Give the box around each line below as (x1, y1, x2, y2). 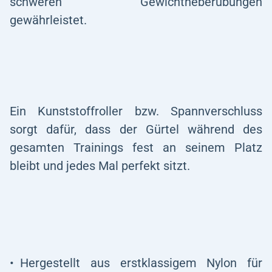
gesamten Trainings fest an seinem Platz (10, 140, 262, 155)
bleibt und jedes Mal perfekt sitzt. (10, 158, 190, 173)
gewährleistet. (10, 13, 87, 27)
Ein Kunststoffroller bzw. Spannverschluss (10, 104, 262, 118)
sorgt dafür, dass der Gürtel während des (10, 122, 262, 137)
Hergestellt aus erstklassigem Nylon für (20, 256, 262, 270)
